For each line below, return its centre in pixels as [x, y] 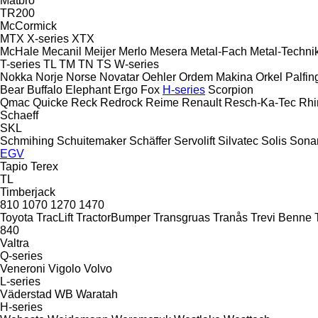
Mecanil [62, 51]
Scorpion [231, 89]
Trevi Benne [281, 217]
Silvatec [238, 141]
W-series [137, 64]
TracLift [55, 217]
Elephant [88, 89]
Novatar [119, 77]
